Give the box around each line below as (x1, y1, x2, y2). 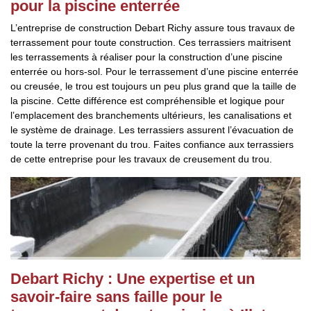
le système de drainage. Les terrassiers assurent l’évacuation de (10, 124, 294, 135)
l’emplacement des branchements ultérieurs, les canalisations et (10, 110, 292, 121)
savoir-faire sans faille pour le (10, 288, 222, 305)
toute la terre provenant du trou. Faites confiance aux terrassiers (10, 139, 294, 150)
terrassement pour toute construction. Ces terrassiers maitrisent (10, 37, 291, 48)
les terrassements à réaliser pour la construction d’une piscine (10, 51, 283, 62)
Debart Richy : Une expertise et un (10, 270, 255, 287)
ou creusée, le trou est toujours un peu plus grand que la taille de (10, 81, 296, 92)
